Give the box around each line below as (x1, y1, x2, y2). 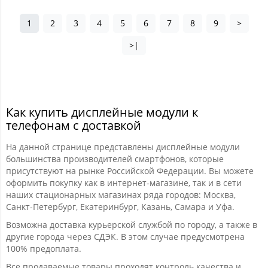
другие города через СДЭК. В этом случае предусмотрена (6, 231, 245, 242)
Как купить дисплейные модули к (6, 104, 198, 120)
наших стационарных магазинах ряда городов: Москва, (6, 189, 236, 200)
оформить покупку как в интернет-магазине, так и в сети (6, 177, 242, 188)
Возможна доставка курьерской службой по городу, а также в (6, 219, 257, 230)
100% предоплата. (6, 243, 81, 254)
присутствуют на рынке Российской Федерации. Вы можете (6, 165, 254, 176)
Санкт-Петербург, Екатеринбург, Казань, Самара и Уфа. (6, 201, 234, 212)
